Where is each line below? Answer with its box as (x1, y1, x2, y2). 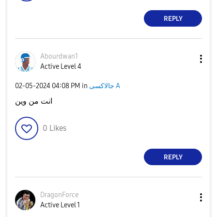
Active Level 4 (40, 62, 81, 71)
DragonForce (40, 191, 78, 199)
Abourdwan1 (40, 52, 78, 61)
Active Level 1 (40, 201, 80, 209)
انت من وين (15, 96, 52, 106)
